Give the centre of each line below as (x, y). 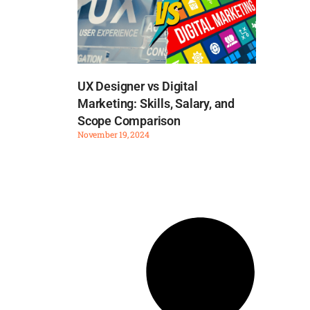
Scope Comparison (129, 121)
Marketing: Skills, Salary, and (156, 104)
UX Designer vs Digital (138, 86)
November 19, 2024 (113, 135)
